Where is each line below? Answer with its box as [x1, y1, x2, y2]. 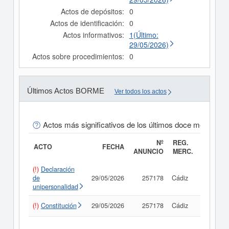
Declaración [40, 165, 75, 174]
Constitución [40, 201, 77, 211]
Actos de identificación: [50, 18, 124, 29]
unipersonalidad [32, 182, 78, 192]
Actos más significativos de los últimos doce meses [42, 119, 216, 130]
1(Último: [129, 30, 158, 40]
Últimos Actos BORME [27, 86, 104, 96]
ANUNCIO [133, 147, 164, 156]
